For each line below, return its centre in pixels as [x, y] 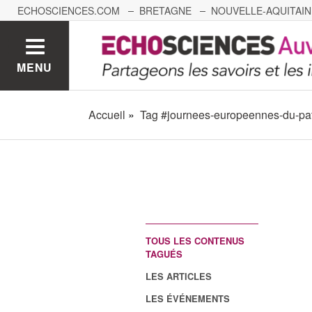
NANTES [54, 31]
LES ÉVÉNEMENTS [187, 299]
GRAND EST [194, 31]
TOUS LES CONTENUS [195, 241]
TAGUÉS [164, 254]
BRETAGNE [165, 10]
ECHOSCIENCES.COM [69, 10]
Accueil [107, 115]
